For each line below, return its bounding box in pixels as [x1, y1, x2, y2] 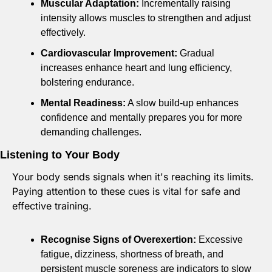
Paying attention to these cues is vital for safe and [12, 185, 240, 198]
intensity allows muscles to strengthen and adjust [41, 13, 251, 24]
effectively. [41, 27, 88, 38]
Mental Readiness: [41, 98, 126, 109]
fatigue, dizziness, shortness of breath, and [41, 249, 223, 260]
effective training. [12, 200, 92, 212]
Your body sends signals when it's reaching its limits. [12, 171, 254, 183]
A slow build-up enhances [126, 98, 239, 109]
